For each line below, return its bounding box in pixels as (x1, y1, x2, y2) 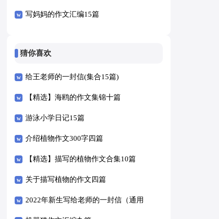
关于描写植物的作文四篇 (25, 175, 107, 184)
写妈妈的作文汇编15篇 (25, 10, 100, 18)
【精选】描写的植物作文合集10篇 (25, 155, 136, 163)
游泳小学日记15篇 (25, 114, 85, 122)
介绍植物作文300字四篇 (25, 134, 104, 143)
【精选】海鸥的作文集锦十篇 (25, 93, 121, 102)
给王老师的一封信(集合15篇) (25, 73, 119, 81)
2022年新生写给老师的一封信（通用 (25, 196, 144, 204)
